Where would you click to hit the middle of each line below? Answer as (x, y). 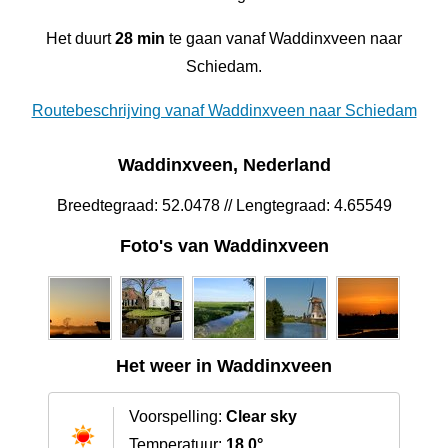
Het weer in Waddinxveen (224, 366)
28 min (140, 38)
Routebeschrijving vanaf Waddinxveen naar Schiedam (224, 110)
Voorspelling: (177, 417)
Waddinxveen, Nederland (224, 165)
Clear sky (261, 417)
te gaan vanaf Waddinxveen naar (283, 38)
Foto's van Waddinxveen (224, 246)
